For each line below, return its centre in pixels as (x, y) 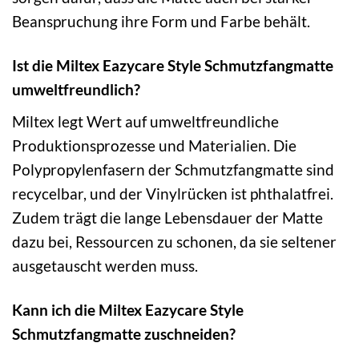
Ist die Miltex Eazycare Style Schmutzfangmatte (173, 65)
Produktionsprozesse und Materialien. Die (154, 145)
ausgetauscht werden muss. (105, 265)
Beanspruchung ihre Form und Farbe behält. (161, 22)
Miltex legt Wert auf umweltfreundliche (145, 121)
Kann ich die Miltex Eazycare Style (128, 309)
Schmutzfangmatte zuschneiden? (124, 333)
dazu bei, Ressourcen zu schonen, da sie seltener (174, 241)
